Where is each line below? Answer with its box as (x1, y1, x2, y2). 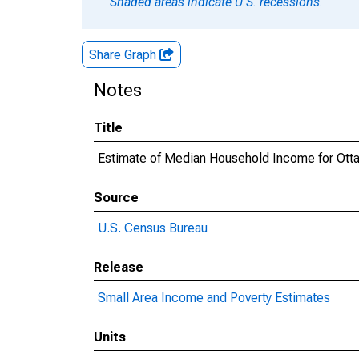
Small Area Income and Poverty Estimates (98, 290, 330, 305)
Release (94, 260, 143, 275)
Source (94, 190, 139, 205)
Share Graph (89, 47, 159, 63)
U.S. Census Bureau (98, 220, 208, 236)
